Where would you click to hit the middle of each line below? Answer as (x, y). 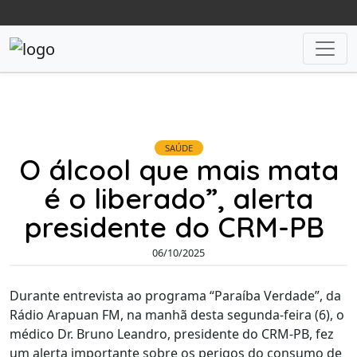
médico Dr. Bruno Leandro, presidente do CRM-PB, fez (172, 334)
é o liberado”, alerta (178, 198)
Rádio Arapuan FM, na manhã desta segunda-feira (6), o (177, 315)
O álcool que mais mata (178, 169)
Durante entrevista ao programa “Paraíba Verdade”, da (175, 296)
